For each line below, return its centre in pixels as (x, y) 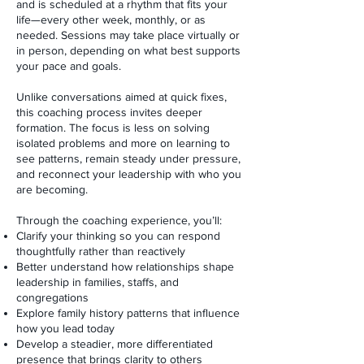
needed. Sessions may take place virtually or (128, 35)
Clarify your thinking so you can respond (118, 236)
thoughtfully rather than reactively (101, 251)
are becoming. (52, 189)
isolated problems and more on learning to (123, 143)
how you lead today (65, 328)
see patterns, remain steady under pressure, (128, 158)
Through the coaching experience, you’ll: (119, 220)
